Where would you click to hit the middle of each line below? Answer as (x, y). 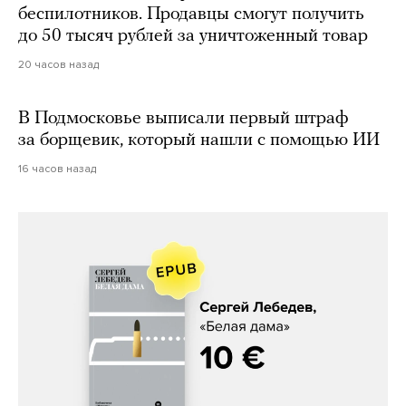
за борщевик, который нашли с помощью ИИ (199, 140)
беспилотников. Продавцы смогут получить (191, 14)
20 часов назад (58, 64)
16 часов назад (57, 168)
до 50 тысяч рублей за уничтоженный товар (193, 36)
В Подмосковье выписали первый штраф (183, 118)
